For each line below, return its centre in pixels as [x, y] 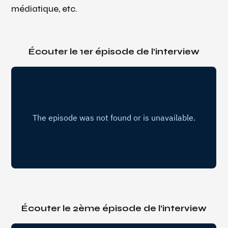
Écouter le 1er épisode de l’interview [114, 51]
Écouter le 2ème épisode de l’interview [114, 208]
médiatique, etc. [45, 9]
